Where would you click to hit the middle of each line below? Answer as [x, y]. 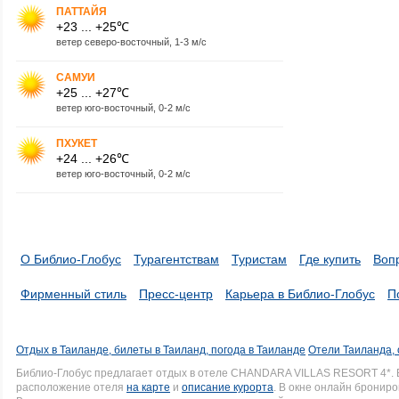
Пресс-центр [176, 294]
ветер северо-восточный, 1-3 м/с [131, 41]
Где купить [330, 259]
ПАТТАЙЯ [81, 11]
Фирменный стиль [73, 294]
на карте [148, 387]
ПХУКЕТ [77, 143]
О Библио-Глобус [71, 259]
